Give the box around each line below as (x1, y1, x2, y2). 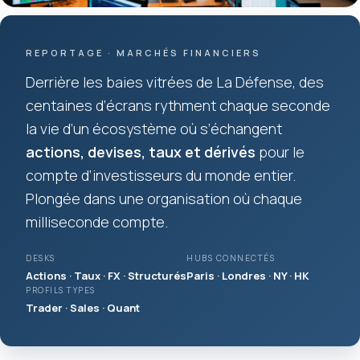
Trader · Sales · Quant (26, 300, 140, 315)
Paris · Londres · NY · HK (186, 268, 309, 283)
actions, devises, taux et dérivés (26, 141, 256, 162)
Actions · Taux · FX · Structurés (26, 268, 186, 283)
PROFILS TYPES (26, 284, 96, 296)
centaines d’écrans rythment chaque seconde (26, 95, 330, 115)
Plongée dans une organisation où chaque (26, 188, 302, 208)
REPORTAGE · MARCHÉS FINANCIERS (26, 46, 261, 59)
